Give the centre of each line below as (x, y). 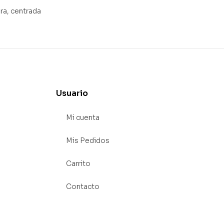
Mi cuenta (83, 118)
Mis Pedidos (88, 141)
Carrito (78, 164)
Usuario (72, 93)
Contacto (83, 187)
